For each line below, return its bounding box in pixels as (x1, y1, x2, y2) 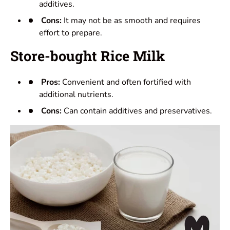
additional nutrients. (39, 88, 113, 100)
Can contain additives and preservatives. (62, 105, 212, 117)
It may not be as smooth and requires (62, 14, 201, 26)
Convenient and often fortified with (60, 76, 191, 88)
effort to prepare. (39, 27, 102, 39)
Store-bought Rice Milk (10, 46, 165, 65)
